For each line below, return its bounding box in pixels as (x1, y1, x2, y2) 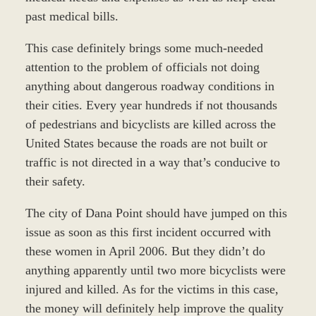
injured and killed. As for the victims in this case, (25, 282, 279, 297)
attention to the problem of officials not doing (25, 60, 260, 75)
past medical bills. (25, 9, 119, 24)
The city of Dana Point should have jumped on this (25, 206, 287, 221)
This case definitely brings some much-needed (25, 41, 263, 56)
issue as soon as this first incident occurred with (25, 225, 271, 240)
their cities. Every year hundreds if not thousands (25, 98, 277, 113)
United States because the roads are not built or (25, 136, 267, 151)
